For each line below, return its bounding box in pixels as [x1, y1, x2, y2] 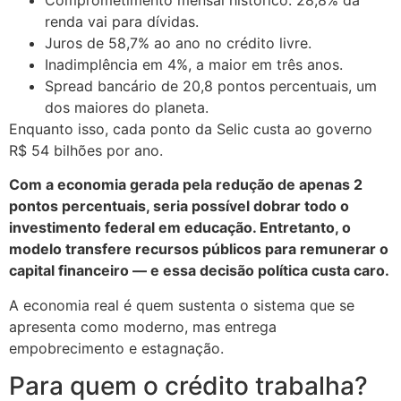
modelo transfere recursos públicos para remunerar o [9, 240, 388, 259]
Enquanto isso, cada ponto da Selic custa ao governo [9, 119, 372, 138]
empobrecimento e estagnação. [9, 338, 224, 357]
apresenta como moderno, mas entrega [9, 317, 277, 336]
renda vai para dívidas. [45, 12, 199, 30]
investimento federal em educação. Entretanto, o [9, 218, 351, 237]
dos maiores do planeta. [45, 98, 209, 116]
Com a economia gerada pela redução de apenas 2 [9, 175, 363, 194]
